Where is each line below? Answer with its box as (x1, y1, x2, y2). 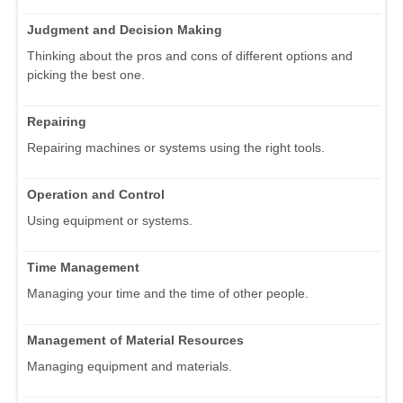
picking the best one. (27, 67, 145, 83)
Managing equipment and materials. (27, 359, 232, 374)
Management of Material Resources (27, 333, 244, 348)
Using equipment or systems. (27, 213, 193, 228)
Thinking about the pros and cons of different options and (27, 49, 353, 64)
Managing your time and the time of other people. (27, 286, 309, 301)
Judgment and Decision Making (27, 22, 222, 38)
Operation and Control (27, 187, 165, 202)
